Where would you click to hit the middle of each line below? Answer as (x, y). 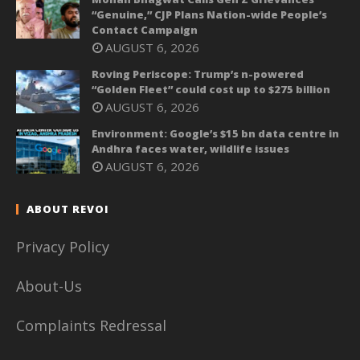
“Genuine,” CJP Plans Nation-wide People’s (209, 14)
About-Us (51, 286)
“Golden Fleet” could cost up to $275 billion (211, 89)
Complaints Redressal (91, 325)
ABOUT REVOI (68, 209)
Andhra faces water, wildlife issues (190, 149)
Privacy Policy (63, 246)
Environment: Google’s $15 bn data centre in (215, 134)
